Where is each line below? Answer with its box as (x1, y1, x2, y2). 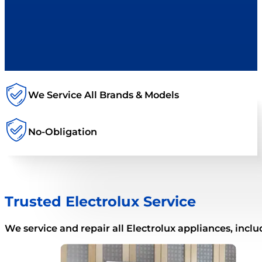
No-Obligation (28, 125, 97, 137)
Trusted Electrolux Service (5, 192, 196, 210)
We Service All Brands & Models (28, 88, 179, 101)
